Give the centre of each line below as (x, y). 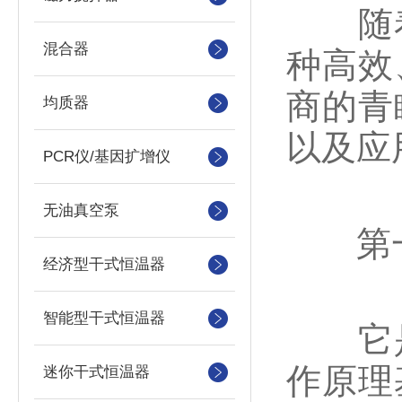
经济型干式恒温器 (104, 264)
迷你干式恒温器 (96, 372)
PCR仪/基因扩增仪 (107, 157)
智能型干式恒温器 (104, 318)
